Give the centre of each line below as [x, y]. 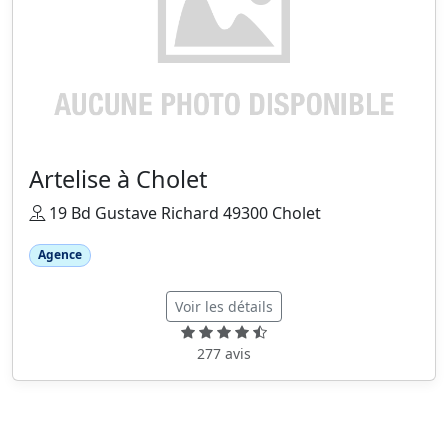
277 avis [224, 353]
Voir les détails [224, 306]
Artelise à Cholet [118, 179]
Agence [59, 255]
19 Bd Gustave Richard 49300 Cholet [183, 213]
